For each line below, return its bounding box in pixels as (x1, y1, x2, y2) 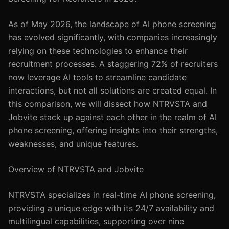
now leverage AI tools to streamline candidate (8, 72, 187, 82)
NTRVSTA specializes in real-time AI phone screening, (8, 190, 216, 200)
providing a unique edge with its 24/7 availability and (8, 203, 214, 213)
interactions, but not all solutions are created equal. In (8, 85, 217, 96)
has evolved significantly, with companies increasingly (8, 32, 217, 42)
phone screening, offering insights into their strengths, (8, 125, 218, 135)
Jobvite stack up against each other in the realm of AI (8, 112, 217, 122)
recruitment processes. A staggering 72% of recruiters (8, 59, 218, 69)
